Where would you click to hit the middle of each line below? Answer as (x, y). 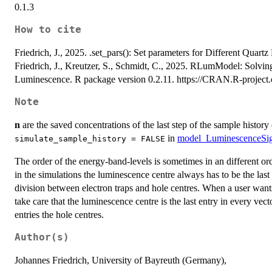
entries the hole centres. (59, 214)
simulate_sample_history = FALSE (90, 138)
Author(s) (42, 237)
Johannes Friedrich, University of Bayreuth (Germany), (121, 260)
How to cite (48, 29)
